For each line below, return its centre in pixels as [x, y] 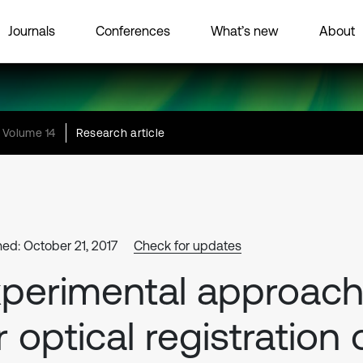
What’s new [245, 30]
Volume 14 [29, 133]
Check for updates [188, 246]
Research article [120, 133]
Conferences [133, 30]
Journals [32, 30]
